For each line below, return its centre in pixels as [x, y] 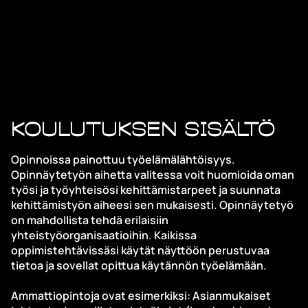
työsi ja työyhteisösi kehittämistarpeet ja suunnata [146, 190]
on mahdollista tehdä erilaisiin [90, 220]
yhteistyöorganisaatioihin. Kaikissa [104, 235]
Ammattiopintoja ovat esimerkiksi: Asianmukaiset [141, 296]
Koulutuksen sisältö [143, 129]
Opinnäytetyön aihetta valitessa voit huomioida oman [153, 175]
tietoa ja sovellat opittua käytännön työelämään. [139, 266]
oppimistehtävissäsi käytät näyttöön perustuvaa [140, 251]
